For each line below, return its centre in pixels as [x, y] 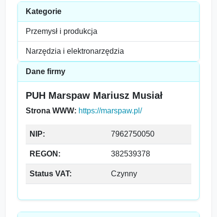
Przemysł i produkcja [62, 31]
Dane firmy [46, 71]
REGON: [45, 154]
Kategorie [44, 11]
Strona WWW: [51, 111]
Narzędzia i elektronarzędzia [75, 51]
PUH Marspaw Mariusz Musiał [94, 95]
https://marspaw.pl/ [110, 111]
